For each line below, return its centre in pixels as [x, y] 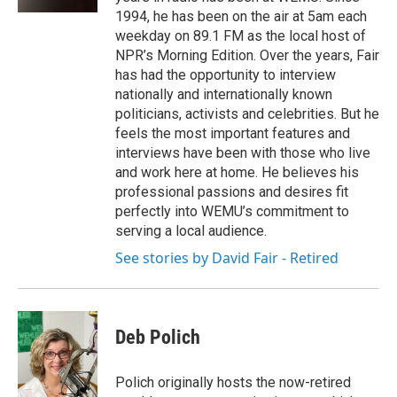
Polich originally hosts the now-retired [233, 382]
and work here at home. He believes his [237, 172]
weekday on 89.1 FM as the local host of [241, 35]
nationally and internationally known [224, 94]
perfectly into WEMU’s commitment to [232, 211]
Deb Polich [158, 337]
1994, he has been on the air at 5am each [241, 16]
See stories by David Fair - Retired [227, 257]
